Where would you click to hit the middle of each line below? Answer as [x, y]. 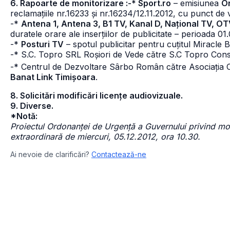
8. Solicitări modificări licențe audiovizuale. [97, 95]
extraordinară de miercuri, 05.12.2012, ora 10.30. [105, 137]
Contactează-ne [119, 154]
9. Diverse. [32, 106]
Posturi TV [42, 44]
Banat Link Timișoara [53, 77]
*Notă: [24, 116]
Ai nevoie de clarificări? [50, 154]
